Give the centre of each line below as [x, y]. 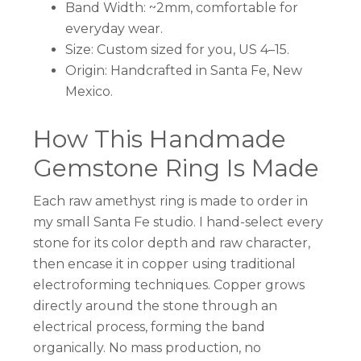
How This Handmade [160, 139]
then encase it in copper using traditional [165, 264]
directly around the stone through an [156, 306]
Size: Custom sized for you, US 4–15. [178, 50]
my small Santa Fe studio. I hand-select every [178, 222]
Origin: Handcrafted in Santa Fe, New [184, 71]
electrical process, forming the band [149, 327]
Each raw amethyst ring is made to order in [171, 201]
